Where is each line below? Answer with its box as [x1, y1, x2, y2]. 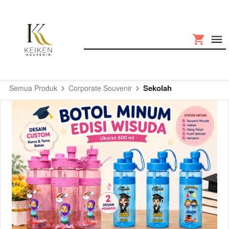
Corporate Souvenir [68, 83, 132, 93]
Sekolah [143, 82, 172, 94]
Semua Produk [9, 83, 57, 93]
